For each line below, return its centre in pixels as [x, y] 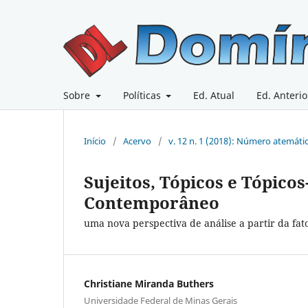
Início [95, 141]
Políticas [143, 96]
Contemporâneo [152, 203]
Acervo [137, 141]
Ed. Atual [214, 96]
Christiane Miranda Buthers [149, 284]
